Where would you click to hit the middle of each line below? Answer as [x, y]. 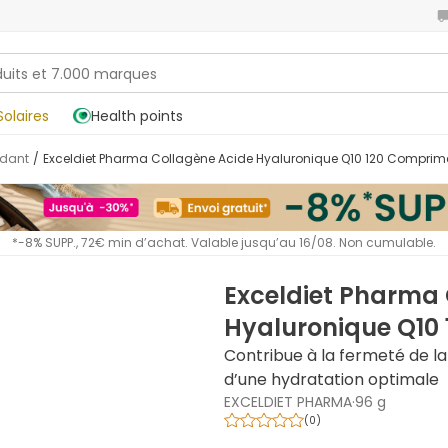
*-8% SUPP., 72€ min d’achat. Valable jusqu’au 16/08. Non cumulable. [224, 243]
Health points [137, 116]
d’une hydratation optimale [331, 380]
